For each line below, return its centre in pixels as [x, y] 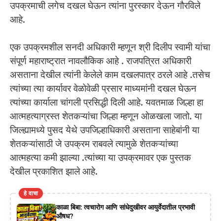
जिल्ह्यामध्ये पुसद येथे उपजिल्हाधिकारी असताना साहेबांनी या [105, 130]
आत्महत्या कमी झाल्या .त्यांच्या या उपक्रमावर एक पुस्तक [100, 158]
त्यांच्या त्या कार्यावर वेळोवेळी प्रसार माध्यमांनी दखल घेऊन [103, 89]
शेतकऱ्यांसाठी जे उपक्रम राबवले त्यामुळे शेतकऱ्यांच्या [94, 144]
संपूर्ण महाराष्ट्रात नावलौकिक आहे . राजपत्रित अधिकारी [101, 61]
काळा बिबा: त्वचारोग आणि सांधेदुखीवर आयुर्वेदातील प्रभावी [126, 207]
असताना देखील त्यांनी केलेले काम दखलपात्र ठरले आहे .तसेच [110, 75]
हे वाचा [31, 193]
